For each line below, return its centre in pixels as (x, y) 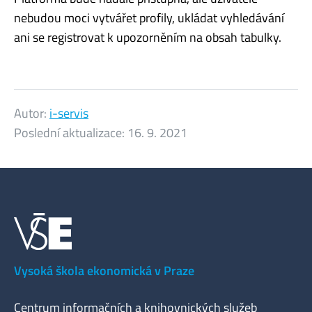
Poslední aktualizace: (71, 132)
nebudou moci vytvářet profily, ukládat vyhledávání (149, 17)
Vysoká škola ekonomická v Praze (104, 271)
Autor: (32, 113)
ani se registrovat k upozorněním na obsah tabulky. (148, 37)
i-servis (69, 113)
